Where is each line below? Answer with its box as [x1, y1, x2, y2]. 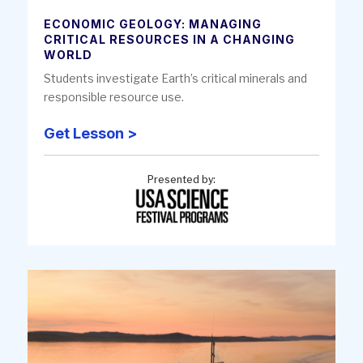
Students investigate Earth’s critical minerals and [44, 71, 307, 86]
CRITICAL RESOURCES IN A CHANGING [44, 32, 295, 47]
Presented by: [147, 173, 216, 186]
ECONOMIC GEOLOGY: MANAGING [44, 17, 262, 32]
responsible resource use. [44, 90, 184, 105]
